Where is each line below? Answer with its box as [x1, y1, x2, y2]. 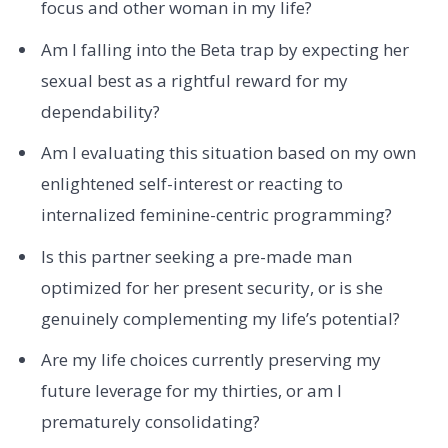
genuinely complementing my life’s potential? [40, 306, 400, 330]
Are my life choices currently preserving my [40, 348, 381, 372]
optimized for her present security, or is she [40, 275, 383, 299]
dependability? [40, 99, 160, 123]
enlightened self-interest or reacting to [40, 172, 343, 196]
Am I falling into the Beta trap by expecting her [40, 37, 409, 61]
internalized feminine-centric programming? [40, 203, 392, 227]
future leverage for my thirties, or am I [40, 379, 342, 403]
